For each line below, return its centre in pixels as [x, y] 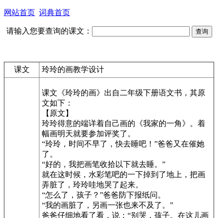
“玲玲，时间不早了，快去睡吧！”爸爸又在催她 [123, 144]
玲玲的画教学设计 [73, 69]
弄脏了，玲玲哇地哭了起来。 [92, 185]
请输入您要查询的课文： [49, 31]
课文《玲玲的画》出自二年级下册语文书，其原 [124, 93]
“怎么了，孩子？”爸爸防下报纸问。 [104, 195]
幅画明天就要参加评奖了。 [89, 134]
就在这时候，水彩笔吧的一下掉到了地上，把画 [124, 174]
